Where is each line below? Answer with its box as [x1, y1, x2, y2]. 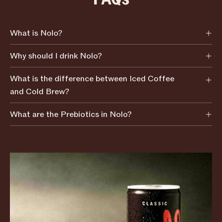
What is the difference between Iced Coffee [10, 73, 174, 84]
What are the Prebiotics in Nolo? [10, 109, 132, 120]
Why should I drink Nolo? [10, 50, 102, 61]
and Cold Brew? [10, 86, 69, 97]
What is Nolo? [10, 27, 62, 39]
